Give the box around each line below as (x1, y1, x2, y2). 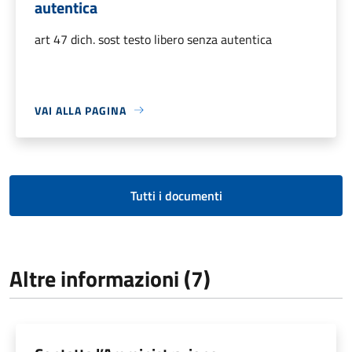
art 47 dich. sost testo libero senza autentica (35, 29, 272, 49)
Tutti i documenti (130, 185, 222, 205)
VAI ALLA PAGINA (35, 101, 126, 119)
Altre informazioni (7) (9, 261, 211, 295)
